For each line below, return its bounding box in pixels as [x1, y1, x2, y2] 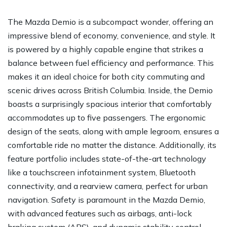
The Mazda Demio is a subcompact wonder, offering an [8, 16, 213, 27]
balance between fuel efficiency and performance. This [8, 57, 214, 68]
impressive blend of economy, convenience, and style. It [8, 30, 215, 41]
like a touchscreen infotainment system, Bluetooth [8, 167, 196, 177]
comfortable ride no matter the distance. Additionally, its [8, 139, 216, 150]
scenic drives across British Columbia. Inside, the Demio [8, 85, 213, 95]
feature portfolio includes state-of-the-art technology [8, 153, 206, 164]
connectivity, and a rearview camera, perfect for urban [8, 180, 208, 191]
